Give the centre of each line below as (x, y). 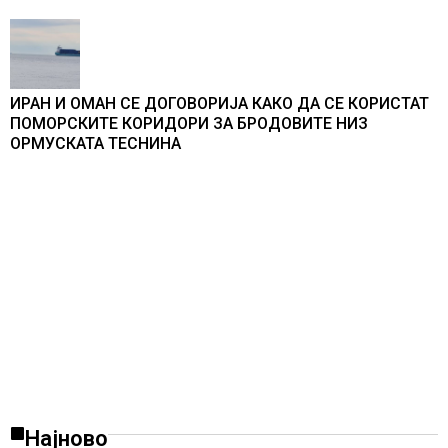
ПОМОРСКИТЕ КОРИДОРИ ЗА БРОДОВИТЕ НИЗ (189, 124)
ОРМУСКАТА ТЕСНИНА (95, 144)
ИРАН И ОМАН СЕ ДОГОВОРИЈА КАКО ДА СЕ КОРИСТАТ (219, 104)
